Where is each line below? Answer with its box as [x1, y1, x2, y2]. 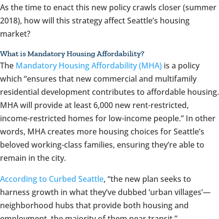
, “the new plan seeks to [104, 174, 191, 184]
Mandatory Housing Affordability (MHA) [16, 60, 162, 71]
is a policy [162, 60, 199, 71]
